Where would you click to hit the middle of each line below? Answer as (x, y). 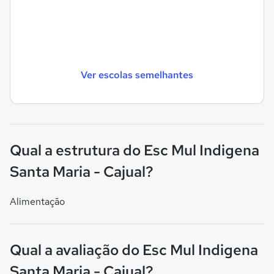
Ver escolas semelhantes (137, 75)
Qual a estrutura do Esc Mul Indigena (135, 150)
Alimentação (37, 202)
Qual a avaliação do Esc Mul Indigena (134, 250)
